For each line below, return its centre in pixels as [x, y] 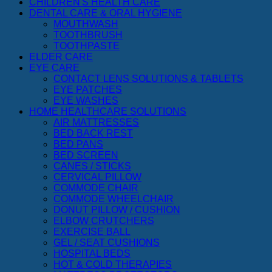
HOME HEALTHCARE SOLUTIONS [108, 111]
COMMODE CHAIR [96, 188]
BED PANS [78, 144]
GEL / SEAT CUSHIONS [107, 242]
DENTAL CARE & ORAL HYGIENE [106, 13]
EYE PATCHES [88, 89]
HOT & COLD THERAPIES [113, 264]
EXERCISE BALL [92, 231]
